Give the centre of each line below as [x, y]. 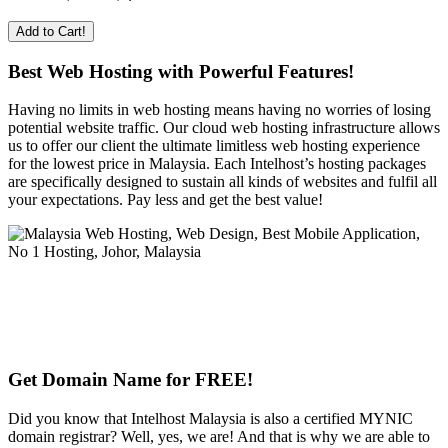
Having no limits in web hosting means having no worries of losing [219, 110]
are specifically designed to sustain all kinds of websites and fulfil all [222, 182]
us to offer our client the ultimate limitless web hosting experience [214, 146]
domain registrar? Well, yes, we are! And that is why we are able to [219, 436]
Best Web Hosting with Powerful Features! [181, 71]
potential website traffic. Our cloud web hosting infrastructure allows [224, 128]
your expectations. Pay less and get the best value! [165, 200]
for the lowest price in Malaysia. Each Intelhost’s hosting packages [217, 164]
